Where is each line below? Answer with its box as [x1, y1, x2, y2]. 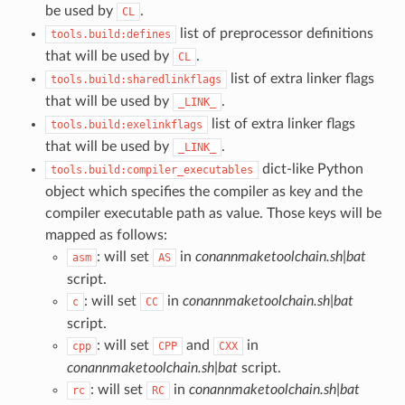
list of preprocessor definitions [175, 25, 373, 41]
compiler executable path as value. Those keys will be [44, 205, 381, 221]
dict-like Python [258, 161, 363, 176]
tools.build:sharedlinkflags [50, 72, 221, 86]
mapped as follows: [44, 227, 167, 242]
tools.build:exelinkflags [50, 118, 202, 131]
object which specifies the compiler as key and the [44, 184, 363, 199]
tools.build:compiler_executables [50, 163, 253, 176]
